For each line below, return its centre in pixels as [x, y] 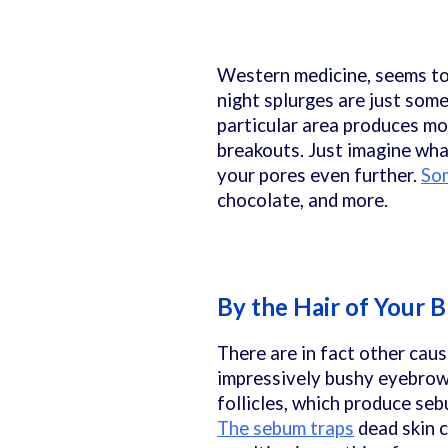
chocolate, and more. [304, 200]
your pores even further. [319, 175]
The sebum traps [285, 428]
